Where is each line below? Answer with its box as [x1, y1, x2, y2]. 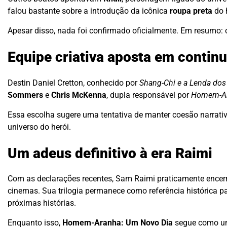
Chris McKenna [51, 90, 106, 100]
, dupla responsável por [106, 90, 191, 100]
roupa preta [170, 6, 212, 16]
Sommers [8, 90, 43, 100]
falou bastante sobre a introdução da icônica [8, 6, 170, 16]
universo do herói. [8, 122, 71, 132]
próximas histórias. [8, 198, 76, 208]
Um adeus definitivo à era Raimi [8, 144, 212, 162]
